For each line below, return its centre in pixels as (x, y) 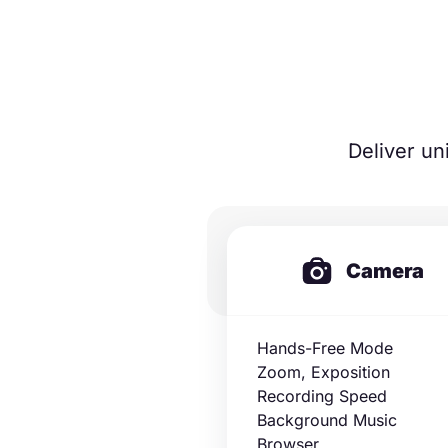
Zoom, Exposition (323, 372)
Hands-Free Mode (325, 348)
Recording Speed (322, 396)
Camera (384, 270)
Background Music (327, 420)
